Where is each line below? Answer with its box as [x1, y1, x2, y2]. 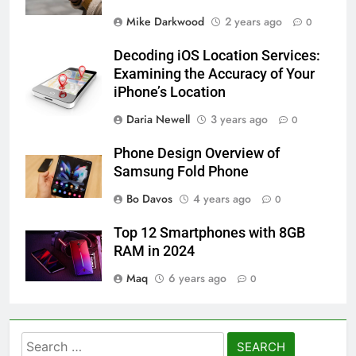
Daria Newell [126, 110, 190, 127]
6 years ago [168, 269, 226, 286]
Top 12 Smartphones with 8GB [114, 224, 305, 241]
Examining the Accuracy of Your [114, 65, 315, 82]
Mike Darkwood [126, 13, 204, 29]
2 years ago [225, 13, 282, 29]
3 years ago [211, 110, 268, 127]
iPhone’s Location [114, 83, 226, 100]
